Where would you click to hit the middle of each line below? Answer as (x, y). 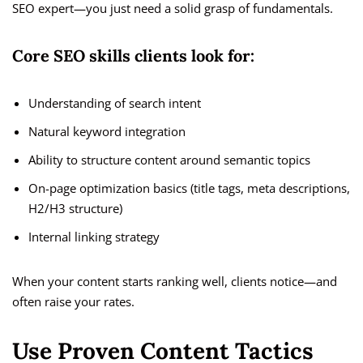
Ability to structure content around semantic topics (169, 160)
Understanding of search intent (115, 103)
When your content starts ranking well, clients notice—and (175, 282)
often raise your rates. (73, 302)
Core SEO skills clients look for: (133, 56)
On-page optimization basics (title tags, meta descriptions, (189, 188)
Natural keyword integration (107, 132)
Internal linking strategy (94, 237)
